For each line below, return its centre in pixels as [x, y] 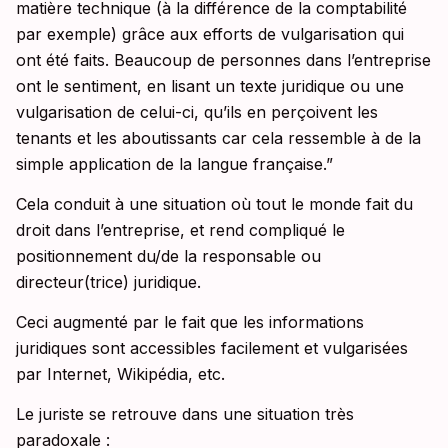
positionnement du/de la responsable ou [168, 256]
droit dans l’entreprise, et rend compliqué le [180, 230]
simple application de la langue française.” [174, 164]
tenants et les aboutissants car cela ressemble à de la [218, 138]
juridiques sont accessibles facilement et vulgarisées [212, 348]
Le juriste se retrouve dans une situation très [185, 414]
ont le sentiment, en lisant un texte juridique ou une [210, 86]
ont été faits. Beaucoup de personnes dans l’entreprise [223, 60]
